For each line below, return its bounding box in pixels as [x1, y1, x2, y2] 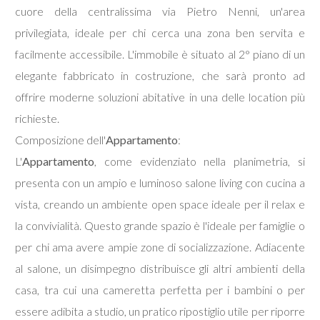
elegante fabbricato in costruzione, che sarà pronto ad [15, 69, 305, 82]
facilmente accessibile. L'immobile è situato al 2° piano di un [15, 47, 305, 61]
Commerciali [32, 28, 91, 41]
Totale [21, 254, 57, 269]
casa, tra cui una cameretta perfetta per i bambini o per [15, 283, 305, 296]
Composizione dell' [15, 133, 106, 146]
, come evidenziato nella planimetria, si [94, 154, 305, 168]
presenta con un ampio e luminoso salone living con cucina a [15, 176, 305, 189]
